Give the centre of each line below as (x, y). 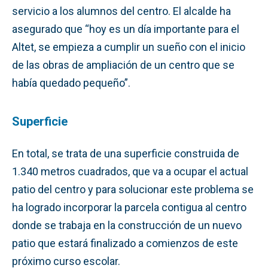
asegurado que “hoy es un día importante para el (126, 29)
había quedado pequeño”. (71, 83)
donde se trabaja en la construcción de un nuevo (127, 225)
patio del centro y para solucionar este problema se (133, 189)
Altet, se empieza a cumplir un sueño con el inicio (129, 47)
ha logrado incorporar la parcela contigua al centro (129, 207)
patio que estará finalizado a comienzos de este (125, 243)
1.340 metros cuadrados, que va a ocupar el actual (130, 171)
